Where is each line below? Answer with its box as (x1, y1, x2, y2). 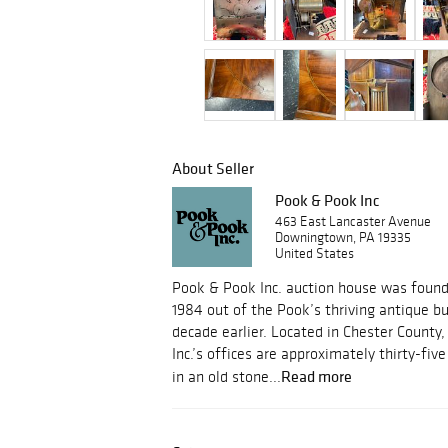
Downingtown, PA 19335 (275, 229, 411, 246)
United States (275, 245, 354, 262)
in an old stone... (172, 367, 281, 386)
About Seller (172, 158, 254, 178)
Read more (281, 366, 352, 386)
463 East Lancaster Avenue (275, 213, 431, 230)
